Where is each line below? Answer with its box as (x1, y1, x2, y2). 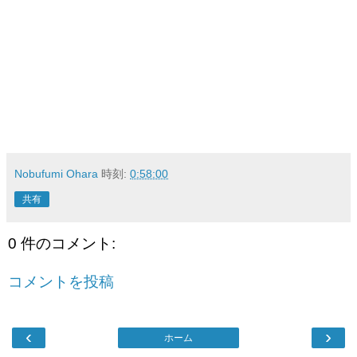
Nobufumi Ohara (14, 167, 101, 181)
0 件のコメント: (8, 235, 116, 253)
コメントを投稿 (8, 273, 114, 290)
